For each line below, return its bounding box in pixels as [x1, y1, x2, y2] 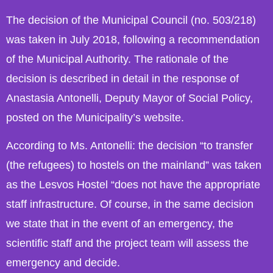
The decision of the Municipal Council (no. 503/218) [6, 14, 256, 26]
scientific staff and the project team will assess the [6, 237, 249, 250]
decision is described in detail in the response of [6, 73, 239, 85]
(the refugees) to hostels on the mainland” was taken [6, 159, 261, 172]
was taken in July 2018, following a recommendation [6, 34, 260, 46]
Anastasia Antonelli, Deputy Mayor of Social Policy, [6, 92, 253, 104]
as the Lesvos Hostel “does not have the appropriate [6, 179, 260, 191]
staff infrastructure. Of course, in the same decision [6, 198, 253, 211]
